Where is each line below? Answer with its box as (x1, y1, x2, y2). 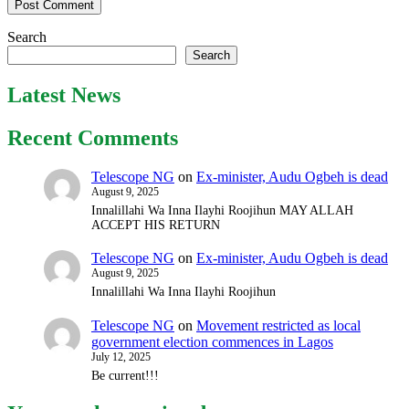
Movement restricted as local (196, 317, 361, 333)
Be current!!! (91, 368, 159, 383)
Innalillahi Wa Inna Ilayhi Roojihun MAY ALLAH (91, 203, 353, 217)
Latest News (7, 82, 121, 107)
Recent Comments (7, 125, 178, 150)
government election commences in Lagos (91, 333, 333, 350)
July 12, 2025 (91, 350, 151, 363)
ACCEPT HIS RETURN (91, 217, 220, 232)
